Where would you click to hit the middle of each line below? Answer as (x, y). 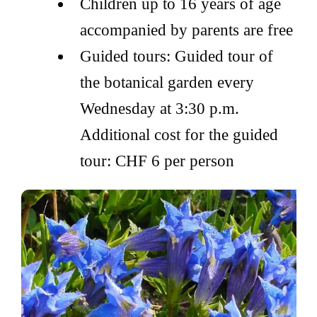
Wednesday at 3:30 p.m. (159, 108)
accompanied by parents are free (186, 30)
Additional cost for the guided (179, 134)
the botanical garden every (167, 82)
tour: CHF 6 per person (157, 161)
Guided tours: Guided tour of (176, 56)
